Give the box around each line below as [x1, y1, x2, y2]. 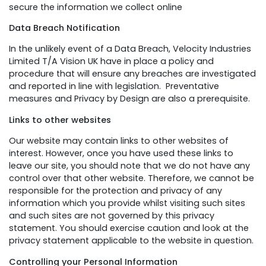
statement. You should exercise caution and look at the [9, 222, 249, 235]
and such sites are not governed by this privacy [9, 210, 214, 222]
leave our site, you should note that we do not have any [9, 160, 250, 172]
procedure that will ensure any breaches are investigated [9, 68, 256, 80]
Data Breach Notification [9, 22, 120, 34]
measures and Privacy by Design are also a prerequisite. [9, 93, 250, 105]
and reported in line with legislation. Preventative [9, 80, 219, 93]
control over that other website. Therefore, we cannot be [9, 172, 254, 185]
